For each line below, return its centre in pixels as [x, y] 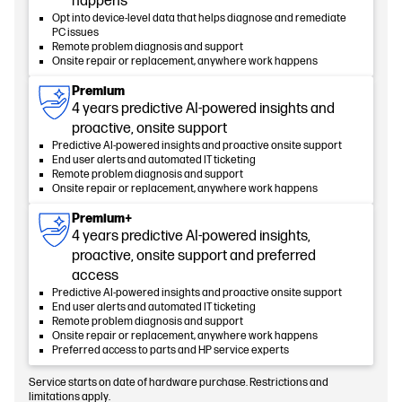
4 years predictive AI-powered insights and [203, 109]
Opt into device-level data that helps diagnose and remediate [199, 19]
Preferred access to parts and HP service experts [170, 351]
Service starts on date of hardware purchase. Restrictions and [179, 383]
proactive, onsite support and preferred [194, 257]
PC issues [75, 33]
